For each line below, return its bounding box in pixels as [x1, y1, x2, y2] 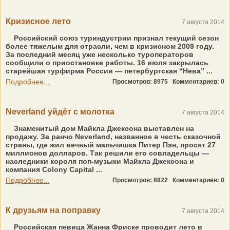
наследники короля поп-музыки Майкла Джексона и [6, 157, 194, 165]
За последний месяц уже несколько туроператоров [6, 50, 194, 59]
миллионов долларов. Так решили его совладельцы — [6, 149, 209, 157]
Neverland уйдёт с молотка [6, 107, 114, 116]
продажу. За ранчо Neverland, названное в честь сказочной [6, 132, 221, 141]
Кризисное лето [6, 17, 71, 26]
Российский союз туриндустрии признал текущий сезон [12, 34, 219, 42]
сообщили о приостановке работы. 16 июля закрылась [6, 59, 208, 67]
